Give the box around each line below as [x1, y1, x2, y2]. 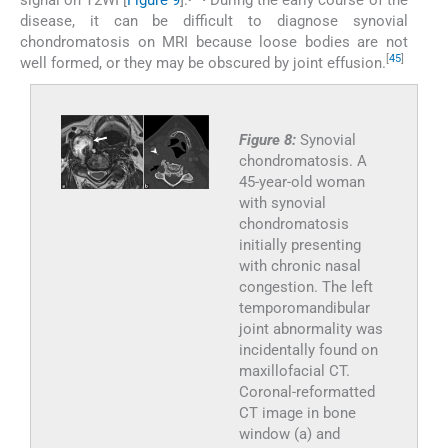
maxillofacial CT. [238, 361, 350, 380]
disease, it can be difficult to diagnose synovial [20, 11, 408, 30]
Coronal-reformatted [238, 382, 375, 401]
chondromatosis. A [238, 151, 367, 170]
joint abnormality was [238, 319, 383, 338]
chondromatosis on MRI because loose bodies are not [20, 32, 408, 51]
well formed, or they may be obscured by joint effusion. [20, 53, 386, 72]
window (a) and [238, 424, 340, 443]
